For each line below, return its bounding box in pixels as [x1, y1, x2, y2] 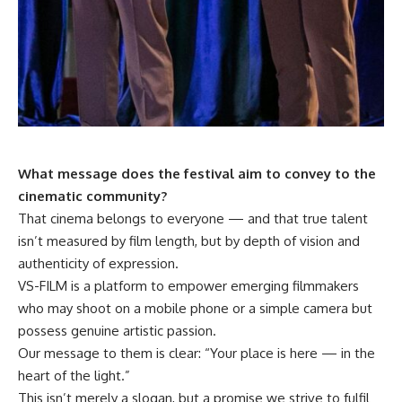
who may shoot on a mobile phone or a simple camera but [18, 300, 372, 318]
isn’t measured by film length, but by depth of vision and [18, 232, 360, 250]
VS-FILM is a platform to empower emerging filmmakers [18, 277, 359, 295]
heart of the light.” [18, 367, 130, 385]
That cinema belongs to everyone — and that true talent [18, 210, 368, 228]
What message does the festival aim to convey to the [18, 165, 376, 183]
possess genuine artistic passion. [18, 322, 216, 340]
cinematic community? [18, 188, 167, 205]
